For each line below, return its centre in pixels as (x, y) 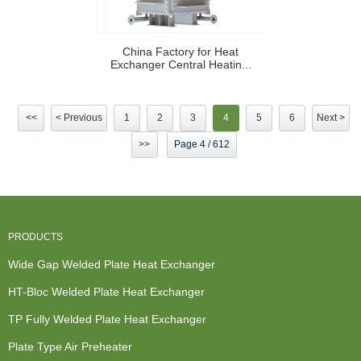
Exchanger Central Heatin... (180, 65)
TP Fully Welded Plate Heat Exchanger (107, 319)
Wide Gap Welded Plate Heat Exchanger (112, 264)
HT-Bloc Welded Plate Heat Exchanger (106, 291)
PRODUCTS (35, 237)
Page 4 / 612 (201, 144)
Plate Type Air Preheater (70, 346)
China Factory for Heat (180, 52)
